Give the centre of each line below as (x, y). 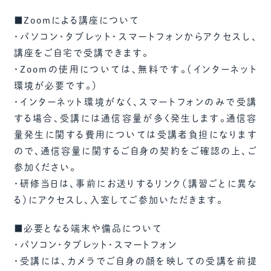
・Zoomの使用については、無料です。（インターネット (135, 69)
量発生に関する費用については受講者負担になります (135, 135)
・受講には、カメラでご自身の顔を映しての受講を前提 (135, 261)
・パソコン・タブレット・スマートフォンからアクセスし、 (135, 37)
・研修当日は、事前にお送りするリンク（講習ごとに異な (135, 184)
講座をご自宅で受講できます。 (81, 53)
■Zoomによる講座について (76, 20)
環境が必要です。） (56, 86)
